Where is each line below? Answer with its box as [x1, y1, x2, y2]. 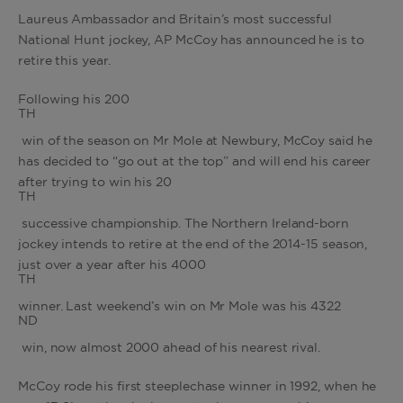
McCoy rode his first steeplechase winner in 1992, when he [18, 381, 377, 393]
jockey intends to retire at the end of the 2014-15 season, [18, 238, 368, 251]
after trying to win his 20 [18, 176, 172, 189]
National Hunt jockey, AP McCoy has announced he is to [18, 34, 364, 47]
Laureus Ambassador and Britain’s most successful [18, 13, 333, 26]
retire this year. [18, 55, 111, 67]
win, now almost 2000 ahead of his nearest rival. [18, 342, 321, 354]
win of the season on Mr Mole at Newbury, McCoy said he [18, 135, 372, 148]
